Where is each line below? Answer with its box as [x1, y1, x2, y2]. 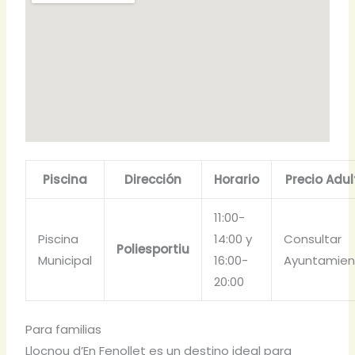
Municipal [38, 251, 93, 269]
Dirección [124, 170, 182, 188]
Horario [214, 170, 260, 188]
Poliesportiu [116, 240, 190, 258]
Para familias [25, 321, 102, 338]
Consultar [284, 230, 342, 247]
